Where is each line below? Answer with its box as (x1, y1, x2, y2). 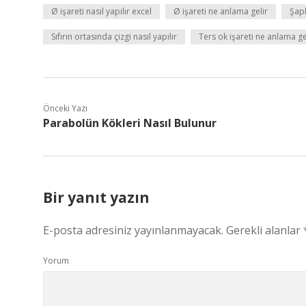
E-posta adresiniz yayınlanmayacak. (43, 223, 223, 238)
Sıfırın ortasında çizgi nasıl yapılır (51, 31, 177, 42)
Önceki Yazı (43, 102, 87, 114)
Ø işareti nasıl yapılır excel (51, 5, 152, 17)
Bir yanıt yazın (43, 188, 150, 207)
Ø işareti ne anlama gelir (173, 5, 268, 17)
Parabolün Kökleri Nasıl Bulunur (43, 115, 217, 130)
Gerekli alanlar (226, 223, 303, 238)
